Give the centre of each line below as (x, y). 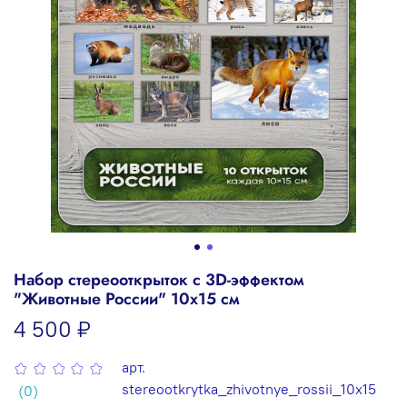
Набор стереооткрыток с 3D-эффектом (159, 279)
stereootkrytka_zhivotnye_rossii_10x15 (248, 388)
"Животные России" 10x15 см (127, 298)
